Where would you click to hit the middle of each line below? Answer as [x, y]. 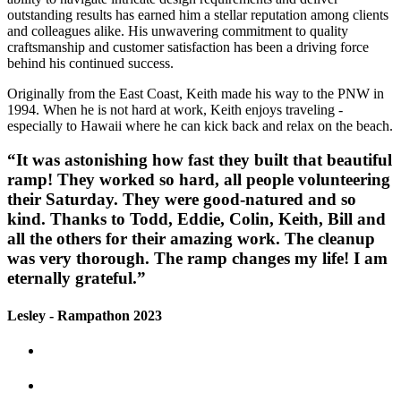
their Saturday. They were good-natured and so [182, 200]
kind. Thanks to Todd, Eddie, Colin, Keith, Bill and [196, 219]
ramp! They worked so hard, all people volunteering [199, 180]
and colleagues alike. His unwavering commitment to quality [178, 30]
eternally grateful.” [77, 278]
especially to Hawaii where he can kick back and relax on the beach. [200, 125]
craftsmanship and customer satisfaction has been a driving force [188, 47]
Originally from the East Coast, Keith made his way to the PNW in [196, 93]
